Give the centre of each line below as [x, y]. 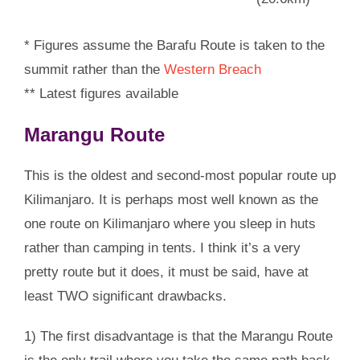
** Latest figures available [101, 93]
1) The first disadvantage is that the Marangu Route [178, 336]
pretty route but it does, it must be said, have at [166, 272]
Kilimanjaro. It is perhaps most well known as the [171, 199]
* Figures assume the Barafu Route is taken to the [174, 45]
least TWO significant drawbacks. [125, 296]
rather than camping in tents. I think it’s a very [162, 247]
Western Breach [212, 69]
